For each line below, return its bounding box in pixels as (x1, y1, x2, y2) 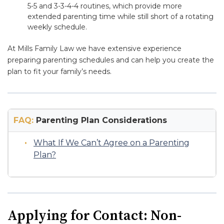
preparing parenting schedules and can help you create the (7, 55, 214, 64)
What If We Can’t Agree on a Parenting (33, 138, 189, 147)
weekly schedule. (27, 22, 87, 31)
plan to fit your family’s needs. (7, 67, 111, 76)
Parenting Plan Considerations (33, 115, 167, 125)
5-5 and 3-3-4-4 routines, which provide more (27, 1, 182, 10)
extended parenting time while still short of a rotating (27, 12, 213, 21)
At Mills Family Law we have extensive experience (7, 44, 181, 53)
